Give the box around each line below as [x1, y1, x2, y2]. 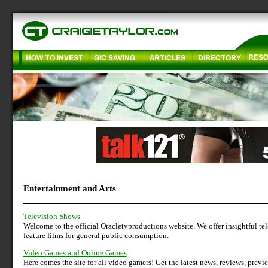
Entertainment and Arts [23, 183, 116, 194]
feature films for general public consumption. [23, 231, 169, 240]
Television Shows [23, 212, 80, 221]
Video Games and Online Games [23, 248, 127, 258]
